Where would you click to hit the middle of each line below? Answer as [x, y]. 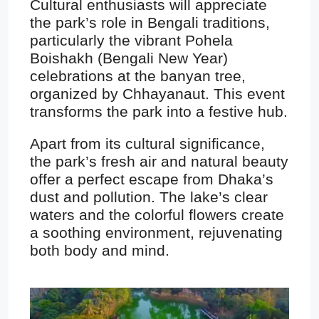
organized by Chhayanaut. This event [157, 94]
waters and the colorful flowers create [157, 215]
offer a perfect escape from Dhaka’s [152, 179]
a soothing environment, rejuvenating [156, 233]
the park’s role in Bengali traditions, [150, 23]
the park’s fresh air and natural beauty [159, 162]
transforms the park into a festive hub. [159, 112]
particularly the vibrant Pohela [131, 41]
